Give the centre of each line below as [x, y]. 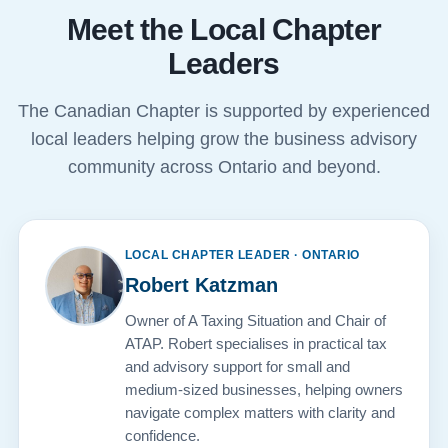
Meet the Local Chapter [224, 30]
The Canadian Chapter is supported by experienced [224, 111]
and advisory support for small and [237, 367]
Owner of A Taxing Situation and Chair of [255, 321]
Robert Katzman [201, 285]
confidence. [162, 436]
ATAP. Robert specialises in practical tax [255, 344]
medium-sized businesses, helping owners [263, 390]
